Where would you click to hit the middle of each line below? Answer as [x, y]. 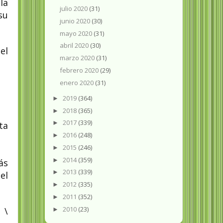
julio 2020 [75, 9]
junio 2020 [76, 21]
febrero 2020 [80, 70]
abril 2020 [75, 46]
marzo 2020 [78, 58]
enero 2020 [78, 82]
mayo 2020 [77, 33]
